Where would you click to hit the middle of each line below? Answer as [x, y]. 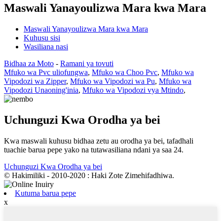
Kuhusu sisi [42, 38]
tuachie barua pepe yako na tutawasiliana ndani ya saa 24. [94, 150]
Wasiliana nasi [46, 47]
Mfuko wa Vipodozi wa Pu [112, 81]
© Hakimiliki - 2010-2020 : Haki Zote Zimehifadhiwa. [89, 176]
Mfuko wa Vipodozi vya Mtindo [133, 90]
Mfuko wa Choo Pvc [125, 73]
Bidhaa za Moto [29, 64]
